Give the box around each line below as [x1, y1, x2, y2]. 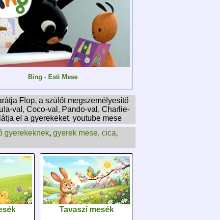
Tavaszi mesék [59, 205, 114, 214]
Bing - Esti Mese [28, 73, 78, 81]
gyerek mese [53, 129, 98, 137]
